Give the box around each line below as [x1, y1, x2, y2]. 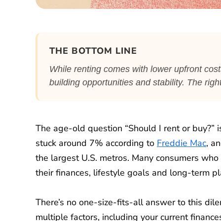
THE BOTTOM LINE [49, 44, 137, 57]
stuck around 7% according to [36, 137, 157, 149]
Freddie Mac [157, 137, 206, 149]
